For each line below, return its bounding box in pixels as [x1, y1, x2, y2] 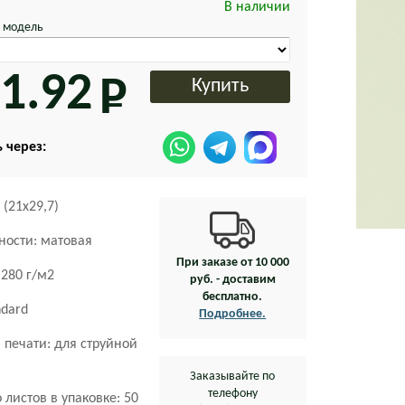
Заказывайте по [190, 370, 276, 383]
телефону [207, 387, 258, 400]
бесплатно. [202, 290, 263, 304]
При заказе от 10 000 [175, 256, 289, 269]
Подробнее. [199, 307, 267, 321]
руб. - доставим [189, 273, 276, 287]
